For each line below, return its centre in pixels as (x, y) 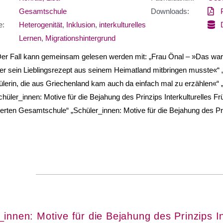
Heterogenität (40, 24)
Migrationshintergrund (80, 38)
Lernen (30, 38)
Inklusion (80, 24)
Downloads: (170, 11)
